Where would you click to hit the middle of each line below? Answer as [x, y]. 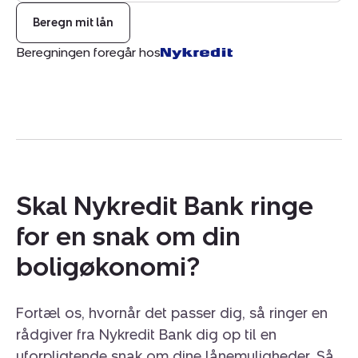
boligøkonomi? [108, 267]
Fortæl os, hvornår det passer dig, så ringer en [172, 314]
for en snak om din [128, 236]
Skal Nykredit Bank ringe [165, 206]
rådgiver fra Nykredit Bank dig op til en [146, 335]
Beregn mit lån [73, 22]
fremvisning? [53, 14]
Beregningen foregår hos [88, 52]
